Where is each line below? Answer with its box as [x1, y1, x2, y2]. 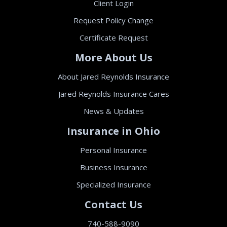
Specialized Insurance [76, 179, 151, 190]
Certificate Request [79, 32, 148, 43]
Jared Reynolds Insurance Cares [58, 89, 169, 99]
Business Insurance [80, 162, 147, 173]
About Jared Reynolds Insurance [58, 71, 169, 82]
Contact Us [85, 198, 142, 212]
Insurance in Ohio [67, 124, 160, 138]
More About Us [74, 51, 153, 65]
